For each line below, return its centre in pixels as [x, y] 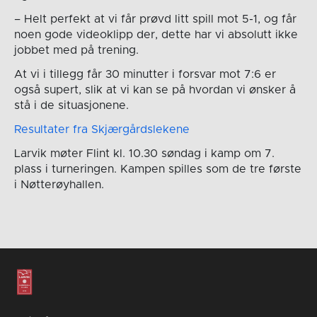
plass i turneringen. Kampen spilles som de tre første [157, 169]
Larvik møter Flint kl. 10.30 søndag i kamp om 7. [144, 153]
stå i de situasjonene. [71, 105]
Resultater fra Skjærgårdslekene [102, 129]
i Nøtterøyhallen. [59, 184]
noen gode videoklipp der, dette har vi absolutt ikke [156, 34]
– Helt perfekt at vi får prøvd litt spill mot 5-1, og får [155, 19]
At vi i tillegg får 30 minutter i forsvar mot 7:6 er [145, 74]
